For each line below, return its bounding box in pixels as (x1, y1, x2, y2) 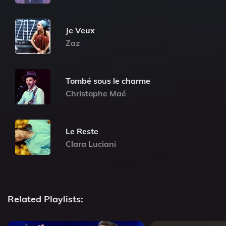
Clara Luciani (66, 138, 116, 149)
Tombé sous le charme (66, 75, 150, 86)
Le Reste (66, 126, 98, 136)
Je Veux (66, 25, 95, 35)
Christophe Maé (66, 88, 126, 98)
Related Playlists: (8, 193, 83, 205)
